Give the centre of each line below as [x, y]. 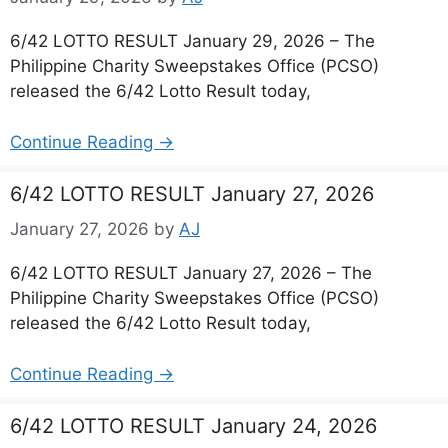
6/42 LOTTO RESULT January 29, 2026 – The [192, 41]
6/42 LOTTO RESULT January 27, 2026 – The [191, 273]
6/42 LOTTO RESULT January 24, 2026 [193, 425]
